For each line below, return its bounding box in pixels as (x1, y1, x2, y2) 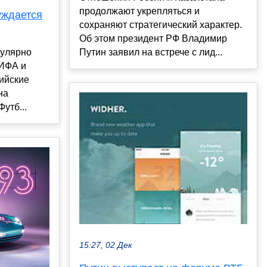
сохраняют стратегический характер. (79, 20, 242, 30)
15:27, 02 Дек (79, 241, 132, 250)
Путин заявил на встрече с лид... (79, 47, 222, 58)
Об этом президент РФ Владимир (79, 33, 227, 44)
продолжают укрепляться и (79, 6, 200, 17)
